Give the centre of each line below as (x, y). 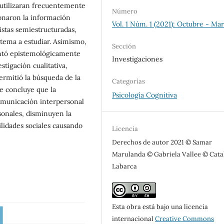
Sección (124, 46)
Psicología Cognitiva (145, 95)
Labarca (125, 166)
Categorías (129, 81)
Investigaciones (137, 59)
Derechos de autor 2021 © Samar (162, 142)
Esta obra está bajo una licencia (160, 207)
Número (125, 11)
